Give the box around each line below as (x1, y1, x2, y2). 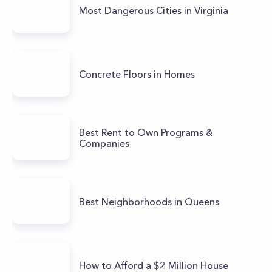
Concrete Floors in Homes (79, 67, 195, 80)
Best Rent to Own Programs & (79, 126, 213, 138)
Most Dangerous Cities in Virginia (79, 4, 228, 16)
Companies (79, 137, 129, 149)
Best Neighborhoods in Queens (79, 195, 219, 208)
